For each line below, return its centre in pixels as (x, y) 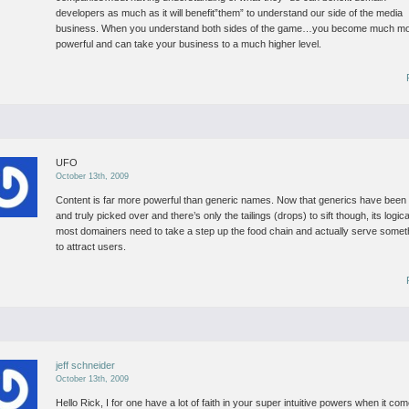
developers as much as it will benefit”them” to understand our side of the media (230, 13)
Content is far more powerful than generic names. (165, 200)
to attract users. (91, 246)
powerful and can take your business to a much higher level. (189, 44)
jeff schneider (86, 365)
